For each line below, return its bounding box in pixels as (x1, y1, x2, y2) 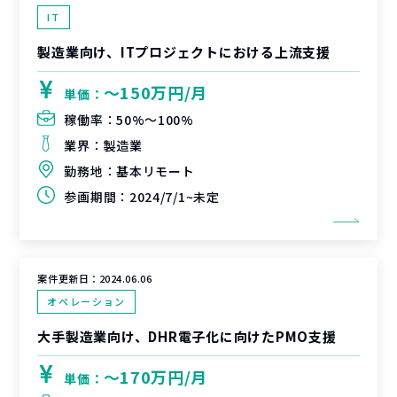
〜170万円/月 (103, 365, 208, 388)
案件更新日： (37, 271, 99, 285)
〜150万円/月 (103, 81, 208, 104)
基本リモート (116, 162, 195, 180)
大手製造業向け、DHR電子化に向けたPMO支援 (37, 327, 337, 346)
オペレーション (47, 294, 126, 308)
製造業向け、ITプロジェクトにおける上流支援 (37, 43, 331, 61)
